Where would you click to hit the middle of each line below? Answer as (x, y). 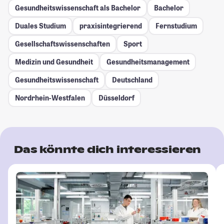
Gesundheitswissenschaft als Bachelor (77, 8)
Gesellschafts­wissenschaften (62, 44)
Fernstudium (176, 26)
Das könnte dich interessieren (108, 149)
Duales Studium (40, 26)
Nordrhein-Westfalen (50, 98)
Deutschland (132, 80)
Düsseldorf (116, 98)
